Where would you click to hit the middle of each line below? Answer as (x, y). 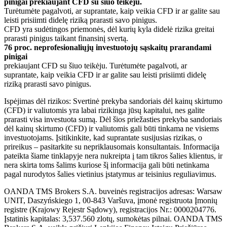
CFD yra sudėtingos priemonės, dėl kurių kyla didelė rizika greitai (109, 29)
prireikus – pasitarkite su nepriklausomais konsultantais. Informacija (112, 146)
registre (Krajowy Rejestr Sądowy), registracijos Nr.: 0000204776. (110, 209)
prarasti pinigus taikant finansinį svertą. (66, 38)
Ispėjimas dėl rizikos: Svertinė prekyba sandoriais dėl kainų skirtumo (113, 101)
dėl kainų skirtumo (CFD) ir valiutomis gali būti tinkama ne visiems (111, 128)
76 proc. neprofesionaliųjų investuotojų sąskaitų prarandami (108, 47)
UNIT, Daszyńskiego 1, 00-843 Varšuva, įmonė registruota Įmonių (111, 200)
